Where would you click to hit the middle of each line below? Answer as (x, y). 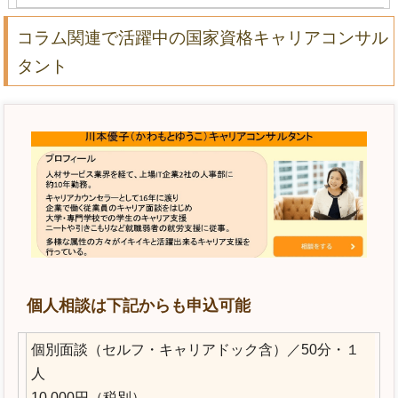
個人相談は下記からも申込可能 (139, 306)
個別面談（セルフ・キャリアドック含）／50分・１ (195, 350)
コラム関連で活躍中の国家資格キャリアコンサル (203, 37)
